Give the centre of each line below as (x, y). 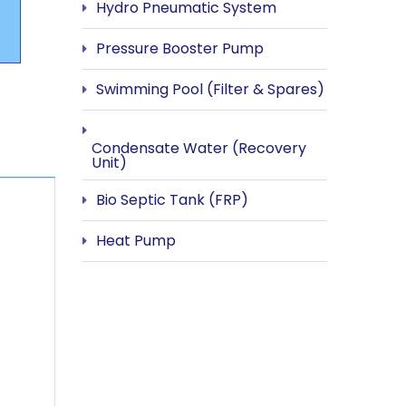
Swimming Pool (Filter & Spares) (210, 89)
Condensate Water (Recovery (199, 148)
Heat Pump (136, 240)
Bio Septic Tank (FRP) (172, 199)
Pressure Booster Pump (180, 48)
